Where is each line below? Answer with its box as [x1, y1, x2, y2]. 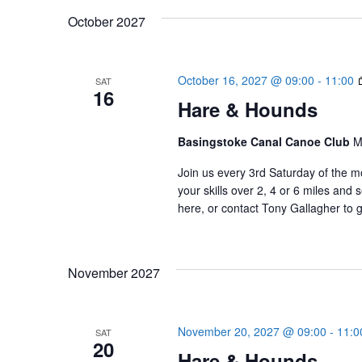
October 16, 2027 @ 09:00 [177, 72, 314, 88]
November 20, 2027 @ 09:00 [177, 323, 326, 339]
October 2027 [68, 12, 145, 31]
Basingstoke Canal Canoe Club [177, 133, 353, 149]
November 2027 [68, 263, 160, 282]
